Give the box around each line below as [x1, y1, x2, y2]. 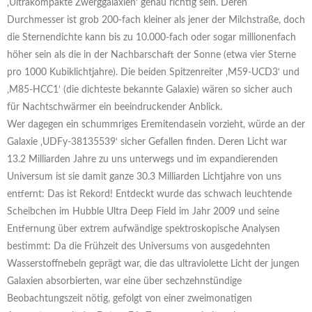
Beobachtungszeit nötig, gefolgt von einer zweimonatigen [7, 294, 252, 304]
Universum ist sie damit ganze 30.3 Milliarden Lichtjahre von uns [7, 172, 281, 182]
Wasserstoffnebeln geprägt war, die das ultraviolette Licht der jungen [7, 259, 299, 270]
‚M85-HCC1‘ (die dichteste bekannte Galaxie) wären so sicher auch [7, 85, 292, 95]
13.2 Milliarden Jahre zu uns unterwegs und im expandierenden [7, 155, 278, 165]
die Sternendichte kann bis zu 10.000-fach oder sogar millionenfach [7, 33, 296, 43]
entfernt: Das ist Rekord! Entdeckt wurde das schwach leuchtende [7, 189, 292, 200]
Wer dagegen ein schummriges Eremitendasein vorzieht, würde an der [7, 120, 305, 130]
